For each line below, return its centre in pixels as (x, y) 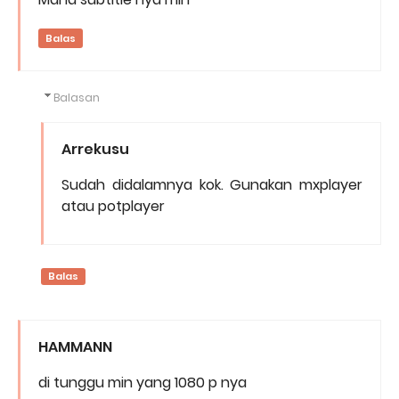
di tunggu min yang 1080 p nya (142, 383)
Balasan (77, 98)
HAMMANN (75, 347)
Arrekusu (95, 150)
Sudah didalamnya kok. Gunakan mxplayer (212, 185)
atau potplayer (113, 207)
